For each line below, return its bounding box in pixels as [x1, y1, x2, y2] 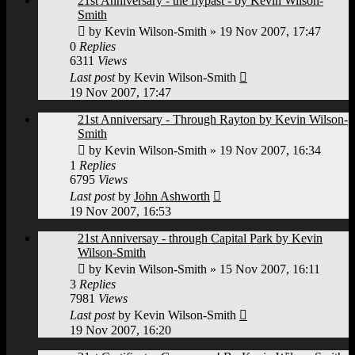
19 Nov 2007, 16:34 [219, 143, 321, 157]
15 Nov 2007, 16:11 [219, 261, 320, 276]
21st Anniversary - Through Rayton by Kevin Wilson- [78, 112, 348, 126]
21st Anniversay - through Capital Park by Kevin [78, 231, 323, 245]
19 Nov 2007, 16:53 [70, 204, 171, 218]
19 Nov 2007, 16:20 [70, 323, 171, 337]
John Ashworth [134, 189, 210, 203]
